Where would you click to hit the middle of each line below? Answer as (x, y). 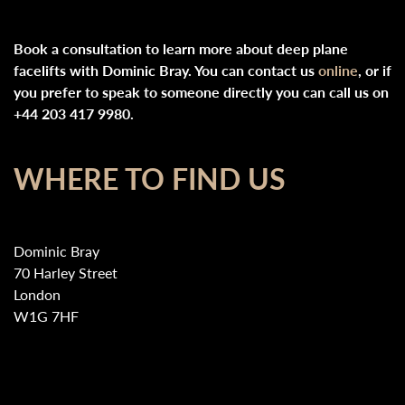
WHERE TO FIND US (150, 178)
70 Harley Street (66, 273)
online (338, 70)
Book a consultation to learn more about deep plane (181, 48)
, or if (375, 70)
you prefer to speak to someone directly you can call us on (201, 92)
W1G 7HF (46, 316)
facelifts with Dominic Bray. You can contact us (164, 70)
